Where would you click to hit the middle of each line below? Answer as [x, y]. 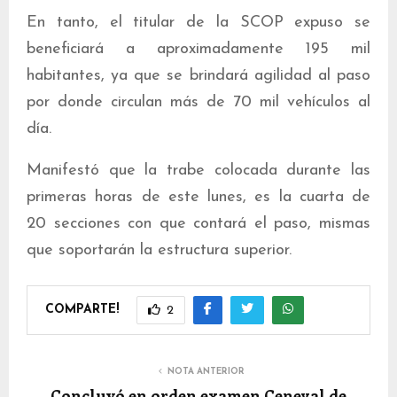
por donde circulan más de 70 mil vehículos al [198, 103]
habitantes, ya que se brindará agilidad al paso [198, 76]
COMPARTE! [82, 309]
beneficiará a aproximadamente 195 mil [198, 50]
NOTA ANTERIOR [206, 372]
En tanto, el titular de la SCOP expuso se [198, 23]
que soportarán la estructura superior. [159, 251]
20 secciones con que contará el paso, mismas [198, 224]
